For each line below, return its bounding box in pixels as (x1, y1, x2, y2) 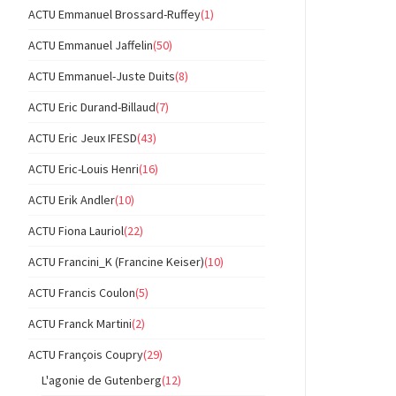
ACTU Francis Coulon (28, 285, 135, 301)
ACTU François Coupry (28, 346, 143, 363)
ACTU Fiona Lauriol (28, 223, 124, 240)
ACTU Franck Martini (28, 316, 132, 332)
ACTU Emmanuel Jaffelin (28, 37, 153, 54)
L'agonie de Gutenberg (42, 372, 162, 389)
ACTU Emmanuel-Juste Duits (28, 68, 175, 85)
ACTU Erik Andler (28, 192, 115, 209)
